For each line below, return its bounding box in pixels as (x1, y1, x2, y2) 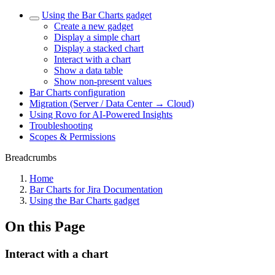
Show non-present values (54, 76, 152, 87)
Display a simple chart (54, 32, 140, 42)
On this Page (5, 218, 85, 234)
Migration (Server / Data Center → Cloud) (29, 98, 194, 109)
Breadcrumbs (5, 152, 56, 163)
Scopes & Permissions (29, 131, 115, 142)
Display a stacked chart (54, 43, 144, 53)
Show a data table (54, 65, 123, 76)
